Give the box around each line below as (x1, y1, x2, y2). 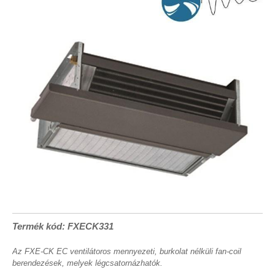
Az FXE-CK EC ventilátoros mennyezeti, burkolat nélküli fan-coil (12, 247, 241, 256)
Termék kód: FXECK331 (12, 221, 114, 231)
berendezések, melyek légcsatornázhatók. (12, 258, 163, 268)
